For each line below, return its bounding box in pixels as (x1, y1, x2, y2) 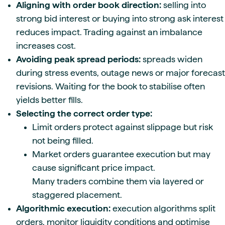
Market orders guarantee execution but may (32, 149, 210, 159)
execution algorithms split (110, 203, 215, 213)
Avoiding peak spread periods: (16, 54, 141, 64)
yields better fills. (16, 94, 83, 104)
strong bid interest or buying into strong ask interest (16, 13, 223, 23)
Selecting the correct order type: (16, 108, 152, 118)
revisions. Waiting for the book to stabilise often (16, 81, 205, 91)
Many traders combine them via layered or (32, 176, 204, 186)
